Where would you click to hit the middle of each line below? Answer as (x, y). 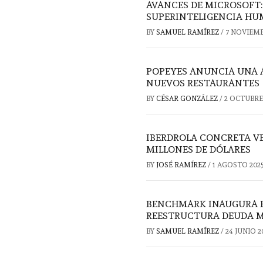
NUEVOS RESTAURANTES (203, 83)
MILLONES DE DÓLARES (198, 150)
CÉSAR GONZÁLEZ (188, 99)
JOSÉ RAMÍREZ (182, 165)
